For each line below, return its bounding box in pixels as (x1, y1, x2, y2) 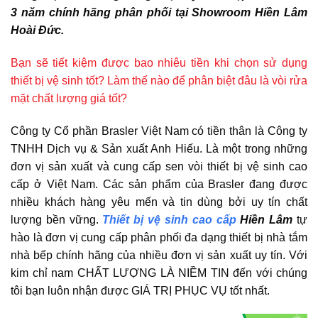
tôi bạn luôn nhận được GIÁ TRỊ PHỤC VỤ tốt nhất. (11, 284, 270, 297)
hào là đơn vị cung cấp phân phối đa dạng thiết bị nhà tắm (11, 231, 307, 243)
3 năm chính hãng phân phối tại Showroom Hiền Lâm (11, 6, 307, 18)
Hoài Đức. (11, 24, 64, 36)
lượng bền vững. (11, 213, 99, 226)
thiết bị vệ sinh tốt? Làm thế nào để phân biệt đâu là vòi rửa (11, 74, 307, 87)
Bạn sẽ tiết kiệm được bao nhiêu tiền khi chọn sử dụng (11, 56, 307, 69)
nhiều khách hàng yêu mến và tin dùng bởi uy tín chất (11, 195, 307, 208)
